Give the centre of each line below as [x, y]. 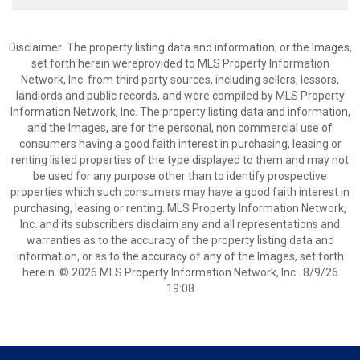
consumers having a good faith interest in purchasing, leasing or [180, 144]
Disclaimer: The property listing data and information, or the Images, [180, 47]
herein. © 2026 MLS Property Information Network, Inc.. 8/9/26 [180, 272]
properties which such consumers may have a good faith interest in [180, 192]
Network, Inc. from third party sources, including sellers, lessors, [180, 80]
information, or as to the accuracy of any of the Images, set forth [180, 256]
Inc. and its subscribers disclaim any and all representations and [180, 224]
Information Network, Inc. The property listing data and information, [180, 112]
